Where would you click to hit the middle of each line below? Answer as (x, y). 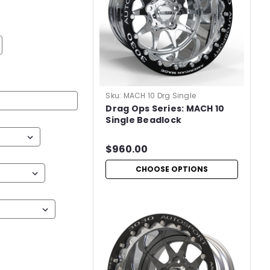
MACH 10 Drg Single (160, 96)
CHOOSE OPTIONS (172, 169)
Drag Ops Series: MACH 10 (165, 108)
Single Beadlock (144, 120)
